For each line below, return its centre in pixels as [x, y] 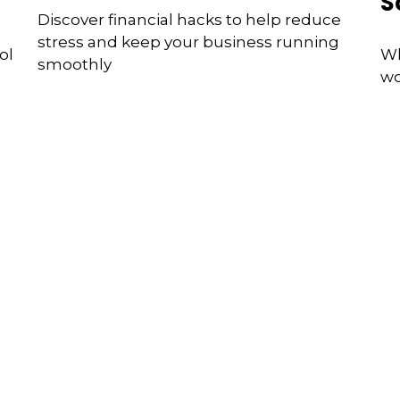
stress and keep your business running [189, 42]
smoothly [75, 64]
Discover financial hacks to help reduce [190, 19]
